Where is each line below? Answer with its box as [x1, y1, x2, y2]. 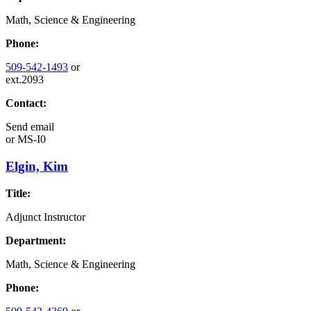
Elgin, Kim [6, 158, 68, 174]
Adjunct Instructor [6, 210, 85, 223]
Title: [6, 187, 31, 199]
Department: [6, 234, 66, 246]
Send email [6, 121, 54, 133]
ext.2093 [6, 74, 44, 86]
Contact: [6, 97, 47, 110]
